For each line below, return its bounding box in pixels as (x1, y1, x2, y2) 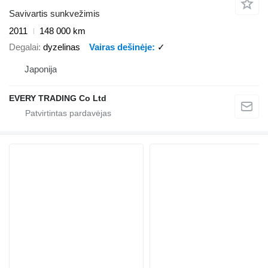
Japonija (25, 64, 57, 75)
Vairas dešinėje (89, 41, 152, 52)
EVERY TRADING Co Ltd (9, 93, 106, 103)
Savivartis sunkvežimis (9, 8, 100, 19)
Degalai (9, 41, 38, 52)
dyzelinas (43, 41, 80, 52)
